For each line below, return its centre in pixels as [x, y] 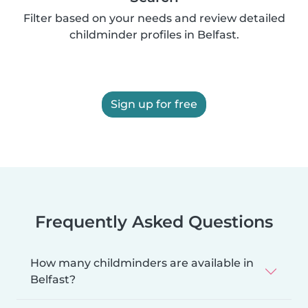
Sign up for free [154, 104]
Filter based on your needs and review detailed [154, 19]
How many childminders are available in [142, 263]
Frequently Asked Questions [154, 222]
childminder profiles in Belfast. [154, 35]
